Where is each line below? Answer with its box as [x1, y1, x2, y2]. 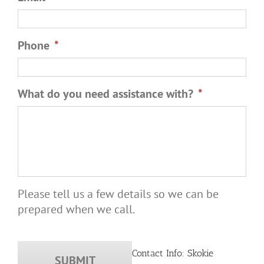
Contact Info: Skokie [132, 247, 213, 259]
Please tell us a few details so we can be [18, 186, 219, 202]
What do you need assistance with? [18, 86, 193, 102]
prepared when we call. [18, 202, 135, 217]
